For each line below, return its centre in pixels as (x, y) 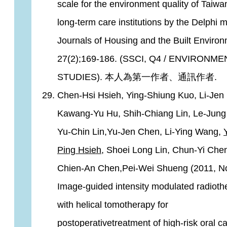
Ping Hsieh (79, 150)
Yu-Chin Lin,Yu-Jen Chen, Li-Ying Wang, (140, 132)
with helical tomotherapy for (113, 205)
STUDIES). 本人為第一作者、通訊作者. (137, 77)
